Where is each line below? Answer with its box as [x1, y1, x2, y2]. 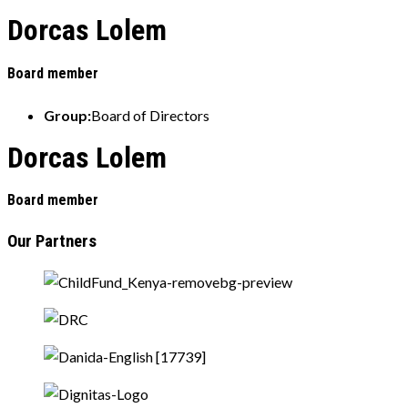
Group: [44, 107, 91, 125]
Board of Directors [91, 107, 209, 125]
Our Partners [7, 231, 97, 252]
